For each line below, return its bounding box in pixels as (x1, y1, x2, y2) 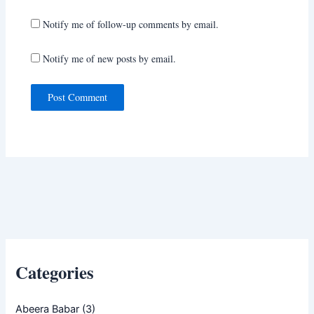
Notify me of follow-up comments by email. (43, 18, 219, 32)
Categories (15, 259, 95, 285)
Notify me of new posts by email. (43, 51, 177, 65)
